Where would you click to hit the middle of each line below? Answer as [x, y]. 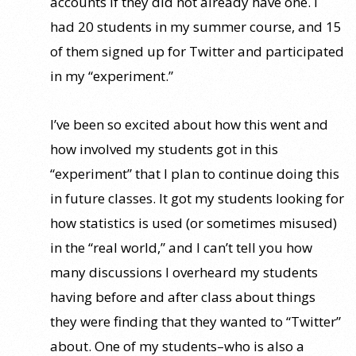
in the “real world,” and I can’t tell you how [181, 247]
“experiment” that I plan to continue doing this [195, 173]
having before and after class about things [183, 296]
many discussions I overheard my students [184, 272]
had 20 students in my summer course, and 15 [196, 26]
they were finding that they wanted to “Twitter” [195, 321]
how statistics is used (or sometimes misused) [193, 222]
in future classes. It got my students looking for [197, 198]
